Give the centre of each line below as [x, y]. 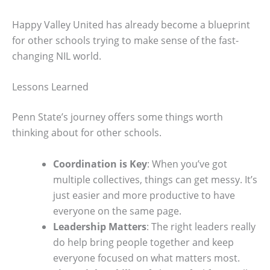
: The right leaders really [201, 226]
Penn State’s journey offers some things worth [118, 117]
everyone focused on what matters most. [146, 258]
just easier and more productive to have [144, 195]
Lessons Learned [50, 87]
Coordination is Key [100, 164]
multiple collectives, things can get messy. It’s [155, 179]
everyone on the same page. [117, 211]
